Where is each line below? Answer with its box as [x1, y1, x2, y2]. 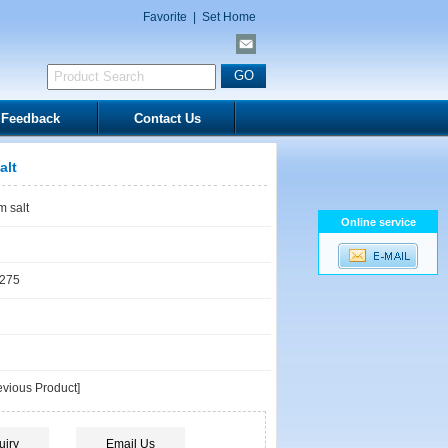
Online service [340, 216, 416, 228]
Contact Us [133, 111, 201, 126]
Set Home [202, 10, 256, 24]
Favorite [143, 10, 187, 24]
